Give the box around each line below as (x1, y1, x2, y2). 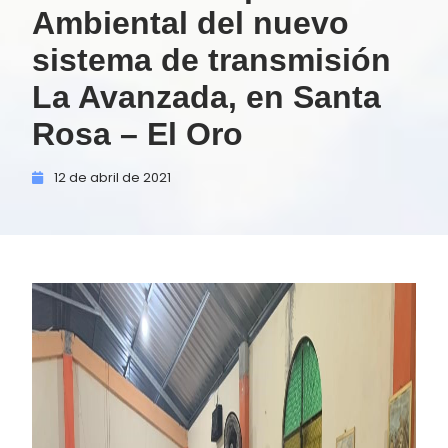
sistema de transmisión (32, 42, 391, 78)
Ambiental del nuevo (32, 5, 349, 41)
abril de (90, 169, 140, 186)
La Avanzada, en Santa (32, 79, 381, 115)
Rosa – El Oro (32, 116, 243, 152)
